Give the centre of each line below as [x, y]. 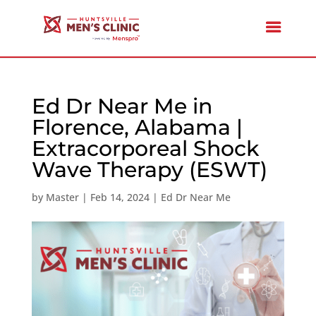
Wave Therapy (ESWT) [149, 170]
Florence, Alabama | [137, 127]
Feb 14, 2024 [120, 197]
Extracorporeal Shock [145, 148]
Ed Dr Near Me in [122, 106]
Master [62, 197]
